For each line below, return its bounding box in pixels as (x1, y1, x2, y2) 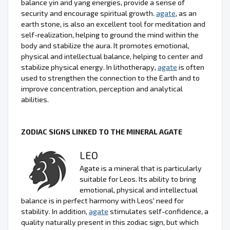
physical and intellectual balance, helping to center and (21, 51, 203, 61)
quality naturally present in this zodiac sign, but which (21, 217, 199, 226)
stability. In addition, (21, 206, 89, 216)
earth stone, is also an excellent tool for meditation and (21, 19, 205, 28)
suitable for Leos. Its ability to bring (80, 174, 196, 183)
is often (177, 62, 204, 71)
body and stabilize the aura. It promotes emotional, (21, 41, 189, 50)
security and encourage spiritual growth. (21, 8, 156, 17)
